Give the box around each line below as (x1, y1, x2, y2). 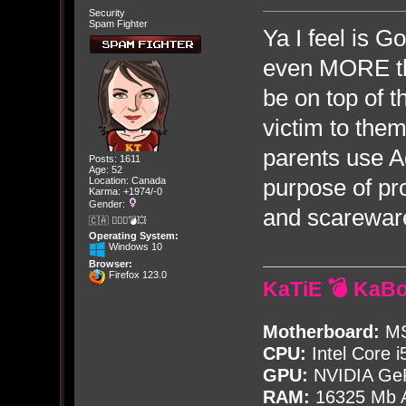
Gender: (88, 198, 128, 209)
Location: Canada (88, 174, 166, 186)
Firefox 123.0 (105, 269, 167, 281)
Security (88, 7, 125, 19)
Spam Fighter (88, 18, 148, 30)
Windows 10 (105, 241, 162, 253)
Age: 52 (88, 163, 122, 175)
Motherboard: (262, 322, 380, 343)
